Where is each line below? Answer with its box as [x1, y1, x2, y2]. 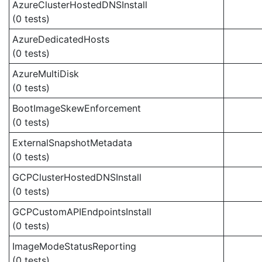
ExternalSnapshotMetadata [12, 137, 132, 149]
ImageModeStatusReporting [12, 240, 136, 252]
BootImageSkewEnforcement [12, 102, 141, 114]
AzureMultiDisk [12, 68, 79, 80]
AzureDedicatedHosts [12, 33, 109, 45]
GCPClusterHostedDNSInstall [12, 171, 142, 183]
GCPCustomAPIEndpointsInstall [12, 206, 151, 218]
